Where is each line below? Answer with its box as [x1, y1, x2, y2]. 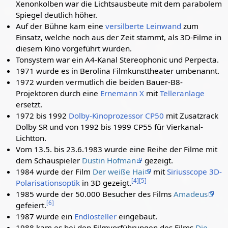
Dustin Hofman [82, 155, 136, 165]
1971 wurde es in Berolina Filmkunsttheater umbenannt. [16, 66, 220, 76]
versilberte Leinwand [105, 21, 182, 31]
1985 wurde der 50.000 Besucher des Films [16, 189, 174, 199]
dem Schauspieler [16, 155, 82, 165]
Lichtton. [16, 133, 47, 143]
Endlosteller [74, 211, 117, 221]
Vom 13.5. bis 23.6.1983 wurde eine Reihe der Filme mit [16, 144, 218, 154]
